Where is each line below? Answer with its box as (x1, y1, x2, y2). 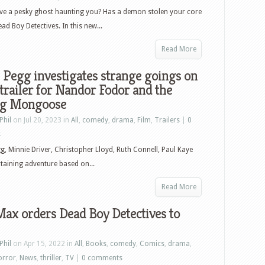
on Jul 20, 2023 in (11, 116, 71, 124)
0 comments (82, 254, 122, 262)
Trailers (154, 116, 180, 124)
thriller (40, 254, 62, 262)
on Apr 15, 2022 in (11, 240, 75, 248)
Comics (140, 240, 164, 248)
